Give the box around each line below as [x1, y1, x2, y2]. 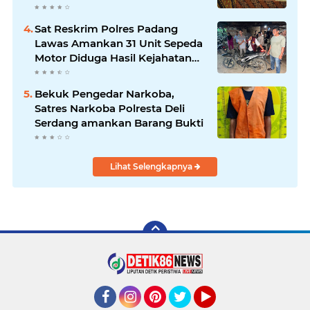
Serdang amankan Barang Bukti [35, 116, 203, 130]
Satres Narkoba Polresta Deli [35, 102, 185, 116]
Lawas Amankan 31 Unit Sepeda [35, 37, 203, 51]
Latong [35, 80, 72, 94]
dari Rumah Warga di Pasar [35, 66, 179, 80]
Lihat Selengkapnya [109, 161, 194, 172]
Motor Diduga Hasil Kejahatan [35, 51, 192, 65]
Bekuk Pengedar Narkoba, [35, 87, 174, 101]
